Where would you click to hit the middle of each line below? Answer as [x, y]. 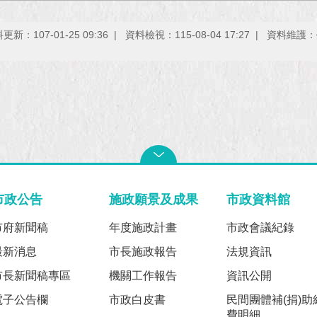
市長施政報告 [143, 252]
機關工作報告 [143, 276]
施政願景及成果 [154, 200]
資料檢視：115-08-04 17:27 [188, 34]
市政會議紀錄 [260, 228]
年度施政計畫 [143, 228]
